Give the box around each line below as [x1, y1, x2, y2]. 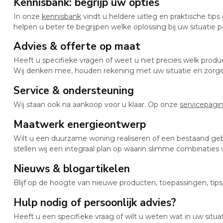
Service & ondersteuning [13, 84, 134, 98]
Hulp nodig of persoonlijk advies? [13, 195, 176, 210]
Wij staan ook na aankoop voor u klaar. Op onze [13, 100, 180, 110]
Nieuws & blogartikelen [13, 161, 130, 176]
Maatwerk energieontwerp [13, 117, 146, 131]
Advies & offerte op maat [13, 39, 140, 54]
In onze [13, 11, 42, 21]
